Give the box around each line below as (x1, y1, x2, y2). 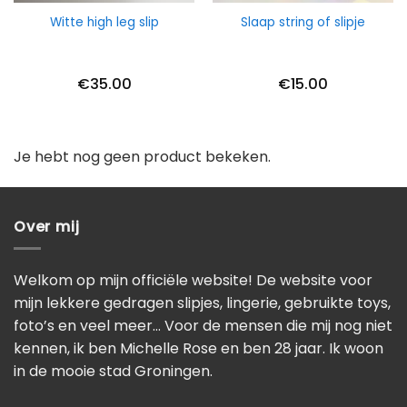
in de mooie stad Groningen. (14, 361, 213, 382)
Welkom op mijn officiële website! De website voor (14, 270, 372, 292)
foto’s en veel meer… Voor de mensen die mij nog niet (14, 315, 392, 337)
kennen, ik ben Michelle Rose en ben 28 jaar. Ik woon (14, 338, 383, 360)
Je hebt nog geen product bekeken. (14, 145, 271, 167)
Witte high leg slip (49, 13, 159, 31)
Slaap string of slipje (241, 13, 365, 31)
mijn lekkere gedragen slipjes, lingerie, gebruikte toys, (14, 293, 391, 314)
